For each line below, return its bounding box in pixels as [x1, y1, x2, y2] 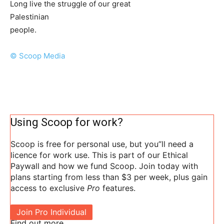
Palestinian [10, 12, 49, 22]
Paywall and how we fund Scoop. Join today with [10, 161, 198, 171]
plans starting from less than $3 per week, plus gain [10, 172, 207, 182]
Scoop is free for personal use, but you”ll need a [10, 139, 193, 149]
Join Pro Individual [16, 207, 86, 217]
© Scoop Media [10, 51, 65, 61]
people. [10, 25, 36, 35]
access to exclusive [10, 183, 87, 193]
